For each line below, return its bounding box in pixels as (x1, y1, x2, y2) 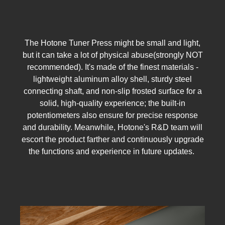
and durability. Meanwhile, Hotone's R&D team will (23, 123, 202, 132)
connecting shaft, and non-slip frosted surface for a (23, 87, 202, 96)
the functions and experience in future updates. (29, 147, 196, 156)
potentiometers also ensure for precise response (27, 111, 198, 120)
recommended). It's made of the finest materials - (27, 63, 198, 72)
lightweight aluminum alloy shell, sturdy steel (33, 75, 192, 84)
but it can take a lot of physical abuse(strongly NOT (22, 51, 203, 60)
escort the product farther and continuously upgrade (21, 135, 204, 144)
